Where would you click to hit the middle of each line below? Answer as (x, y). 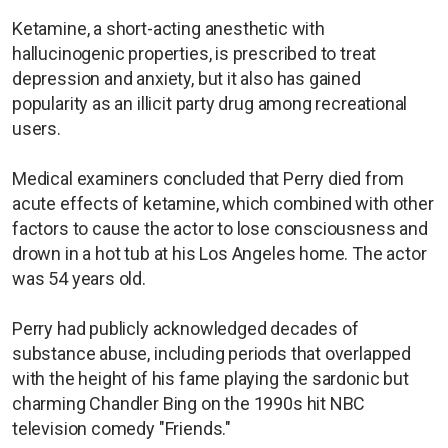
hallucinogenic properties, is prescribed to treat (194, 53)
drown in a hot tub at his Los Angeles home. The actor (219, 253)
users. (36, 128)
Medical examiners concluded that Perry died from (208, 178)
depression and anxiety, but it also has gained (186, 78)
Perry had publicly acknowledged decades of (185, 328)
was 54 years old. (79, 278)
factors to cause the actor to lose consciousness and (220, 228)
